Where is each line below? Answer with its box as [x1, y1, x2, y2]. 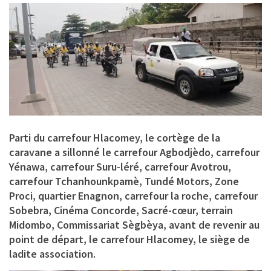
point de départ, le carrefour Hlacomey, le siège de [9, 232, 250, 246]
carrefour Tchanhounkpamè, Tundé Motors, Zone [9, 174, 239, 188]
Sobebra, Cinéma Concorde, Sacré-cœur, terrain [9, 203, 233, 217]
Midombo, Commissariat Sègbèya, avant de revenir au [9, 217, 260, 232]
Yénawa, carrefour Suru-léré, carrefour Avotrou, [9, 159, 231, 174]
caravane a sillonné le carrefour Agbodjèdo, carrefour [9, 145, 260, 159]
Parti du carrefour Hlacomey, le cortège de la [9, 130, 220, 145]
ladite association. [9, 246, 96, 261]
